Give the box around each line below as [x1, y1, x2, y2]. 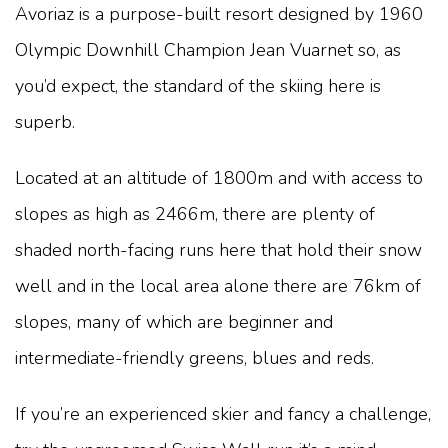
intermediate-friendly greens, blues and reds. [15, 345, 374, 370]
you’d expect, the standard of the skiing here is [15, 73, 381, 98]
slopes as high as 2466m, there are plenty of [15, 201, 375, 226]
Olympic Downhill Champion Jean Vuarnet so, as [15, 37, 401, 62]
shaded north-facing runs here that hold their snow [15, 237, 422, 262]
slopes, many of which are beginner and [15, 309, 333, 334]
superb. [15, 109, 75, 134]
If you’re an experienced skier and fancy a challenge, [15, 401, 431, 426]
